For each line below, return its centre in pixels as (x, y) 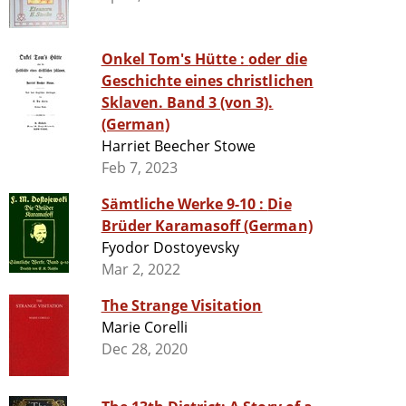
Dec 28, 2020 (145, 349)
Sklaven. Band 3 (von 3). (187, 103)
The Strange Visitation (182, 306)
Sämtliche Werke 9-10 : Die (184, 204)
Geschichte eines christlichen (207, 81)
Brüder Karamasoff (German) (207, 226)
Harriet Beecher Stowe (179, 146)
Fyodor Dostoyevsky (170, 248)
